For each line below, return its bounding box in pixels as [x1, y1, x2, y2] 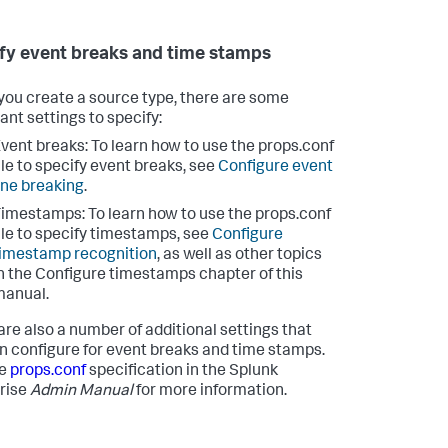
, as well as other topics [157, 248, 322, 265]
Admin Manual [30, 384, 133, 401]
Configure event [218, 160, 333, 177]
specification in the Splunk [86, 364, 278, 381]
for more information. [133, 384, 287, 401]
